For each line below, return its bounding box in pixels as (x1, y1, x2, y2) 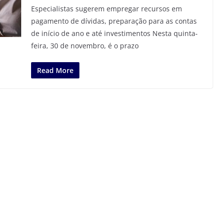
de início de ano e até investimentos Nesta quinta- (31, 29, 198, 38)
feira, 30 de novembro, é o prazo (31, 41, 139, 50)
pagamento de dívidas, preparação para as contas (31, 16, 197, 26)
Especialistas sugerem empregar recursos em (31, 4, 182, 13)
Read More (37, 66, 74, 75)
